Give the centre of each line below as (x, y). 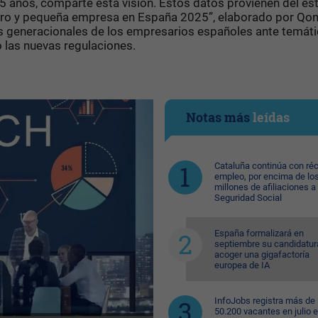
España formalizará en (259, 233)
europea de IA (242, 265)
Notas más (219, 117)
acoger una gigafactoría (262, 254)
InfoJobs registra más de (264, 301)
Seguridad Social (248, 198)
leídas (271, 117)
